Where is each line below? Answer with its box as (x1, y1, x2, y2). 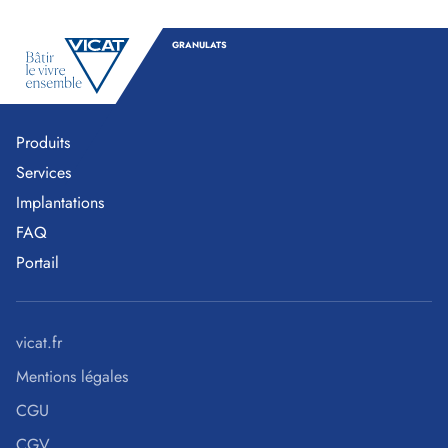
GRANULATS (172, 37, 227, 51)
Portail (16, 250, 59, 274)
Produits (16, 130, 70, 154)
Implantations (16, 190, 104, 214)
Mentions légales (16, 364, 128, 388)
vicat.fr (16, 330, 62, 354)
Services (16, 160, 71, 184)
